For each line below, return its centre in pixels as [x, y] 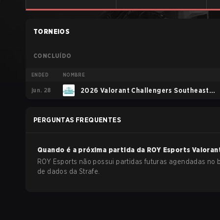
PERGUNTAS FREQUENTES [77, 120]
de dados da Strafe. [69, 171]
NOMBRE [74, 75]
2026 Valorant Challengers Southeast [145, 90]
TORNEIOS [52, 31]
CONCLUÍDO [53, 56]
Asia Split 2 [99, 108]
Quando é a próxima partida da [92, 150]
